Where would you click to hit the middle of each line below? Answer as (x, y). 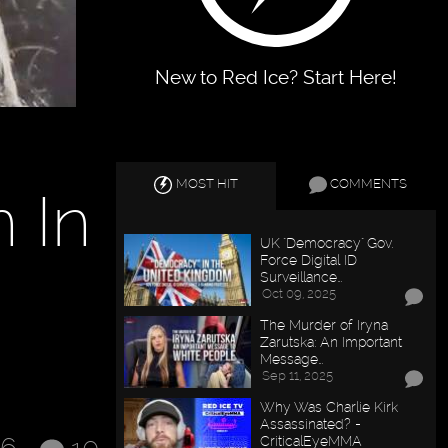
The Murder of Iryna (324, 325)
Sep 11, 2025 (298, 376)
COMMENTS (368, 184)
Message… (292, 359)
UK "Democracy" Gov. (327, 243)
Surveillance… (301, 277)
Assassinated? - (311, 423)
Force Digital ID (309, 260)
